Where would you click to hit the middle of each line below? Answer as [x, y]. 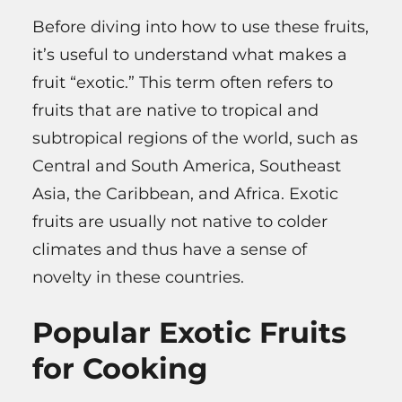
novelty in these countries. [138, 277]
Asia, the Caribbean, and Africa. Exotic [185, 193]
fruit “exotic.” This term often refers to [183, 82]
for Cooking [120, 369]
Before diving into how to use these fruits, [201, 26]
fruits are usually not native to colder [180, 221]
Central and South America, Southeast [187, 166]
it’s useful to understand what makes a [190, 54]
